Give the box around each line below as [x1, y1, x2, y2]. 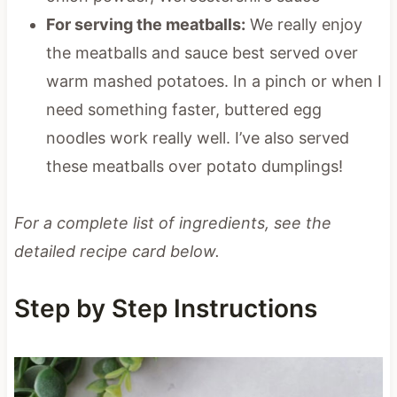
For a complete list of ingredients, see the [13, 213, 331, 232]
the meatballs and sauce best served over [45, 43, 358, 62]
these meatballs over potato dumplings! [45, 156, 343, 175]
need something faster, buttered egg [45, 99, 322, 119]
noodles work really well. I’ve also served [45, 128, 349, 147]
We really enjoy [245, 14, 362, 34]
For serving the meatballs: [45, 14, 245, 34]
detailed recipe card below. [13, 241, 220, 261]
